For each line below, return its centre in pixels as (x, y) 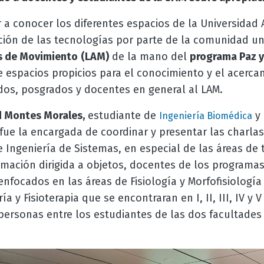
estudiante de (122, 115)
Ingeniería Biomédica (205, 116)
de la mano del (149, 57)
